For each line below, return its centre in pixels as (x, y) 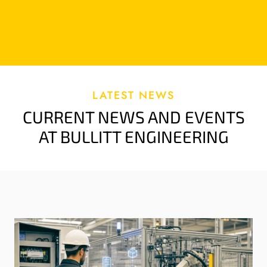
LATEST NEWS (133, 95)
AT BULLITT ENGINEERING (133, 136)
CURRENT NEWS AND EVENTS (133, 117)
